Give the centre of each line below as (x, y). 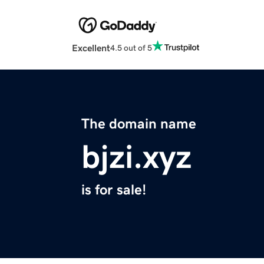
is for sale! (114, 190)
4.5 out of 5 (131, 47)
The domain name (139, 124)
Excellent (91, 48)
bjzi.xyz (136, 157)
